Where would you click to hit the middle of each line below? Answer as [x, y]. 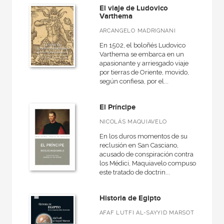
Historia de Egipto [130, 198]
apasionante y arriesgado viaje [144, 63]
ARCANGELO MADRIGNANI [137, 31]
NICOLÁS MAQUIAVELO [133, 122]
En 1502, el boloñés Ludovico [142, 45]
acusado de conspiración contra [146, 154]
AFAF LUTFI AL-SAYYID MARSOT [147, 213]
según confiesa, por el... [134, 81]
